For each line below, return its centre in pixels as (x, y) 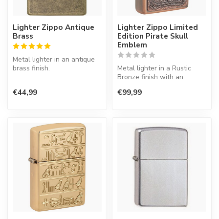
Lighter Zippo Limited (158, 27)
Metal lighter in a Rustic (154, 68)
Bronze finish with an (150, 77)
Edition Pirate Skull (153, 36)
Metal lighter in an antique (54, 59)
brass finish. (31, 68)
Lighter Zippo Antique (54, 27)
